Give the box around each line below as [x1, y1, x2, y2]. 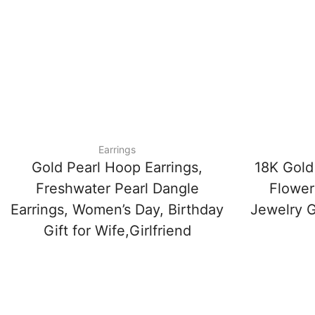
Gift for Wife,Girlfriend [43, 222, 191, 240]
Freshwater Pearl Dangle [35, 180, 199, 198]
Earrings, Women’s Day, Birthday [11, 201, 224, 219]
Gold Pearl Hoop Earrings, [32, 159, 202, 176]
